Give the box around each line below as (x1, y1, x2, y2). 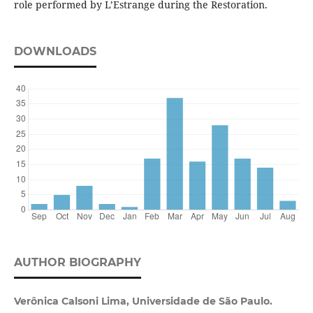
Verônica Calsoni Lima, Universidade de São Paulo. (13, 295, 272, 308)
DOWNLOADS (13, 45, 96, 59)
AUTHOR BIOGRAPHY (13, 256, 141, 270)
